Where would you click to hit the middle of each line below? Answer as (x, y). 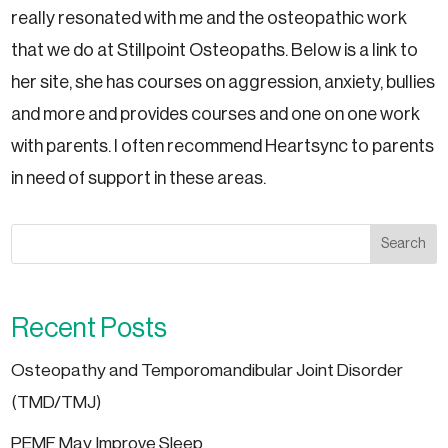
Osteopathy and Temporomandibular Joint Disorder (207, 371)
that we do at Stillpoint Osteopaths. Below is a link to (215, 50)
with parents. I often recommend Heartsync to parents (223, 146)
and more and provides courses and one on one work (216, 114)
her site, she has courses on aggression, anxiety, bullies (223, 82)
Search (403, 243)
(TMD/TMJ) (56, 403)
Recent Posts (89, 329)
